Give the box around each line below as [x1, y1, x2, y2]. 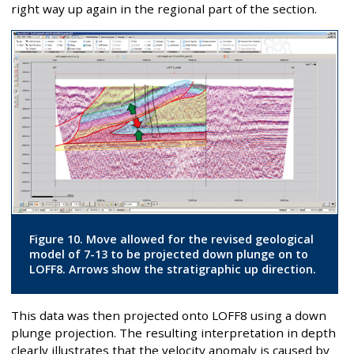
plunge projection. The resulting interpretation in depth [11, 325, 336, 341]
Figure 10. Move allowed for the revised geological [28, 231, 314, 247]
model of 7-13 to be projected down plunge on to [28, 246, 308, 262]
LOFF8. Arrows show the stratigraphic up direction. [28, 261, 316, 277]
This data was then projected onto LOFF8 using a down [11, 307, 326, 324]
